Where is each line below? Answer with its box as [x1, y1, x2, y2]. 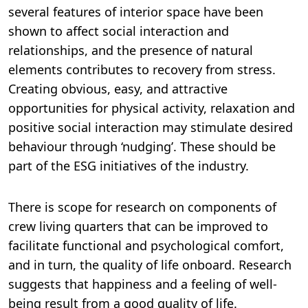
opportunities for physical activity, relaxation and [8, 100, 295, 117]
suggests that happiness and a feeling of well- [8, 276, 277, 293]
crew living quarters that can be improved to [8, 218, 268, 235]
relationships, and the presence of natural [8, 42, 253, 59]
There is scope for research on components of [8, 199, 276, 216]
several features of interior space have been [8, 3, 263, 21]
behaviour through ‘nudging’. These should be [8, 138, 276, 155]
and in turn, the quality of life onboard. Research [8, 256, 291, 274]
